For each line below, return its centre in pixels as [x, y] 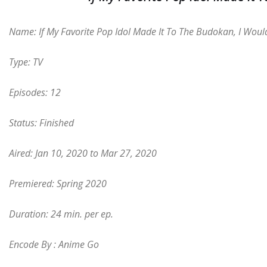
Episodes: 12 [35, 93]
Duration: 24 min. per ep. [61, 214]
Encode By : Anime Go [54, 245]
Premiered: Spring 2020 [58, 184]
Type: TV [26, 62]
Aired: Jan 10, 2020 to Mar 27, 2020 [83, 153]
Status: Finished [41, 123]
